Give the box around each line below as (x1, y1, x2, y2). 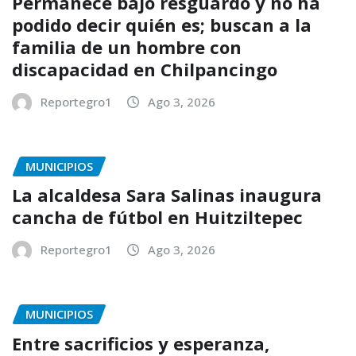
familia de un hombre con (12, 34, 242, 59)
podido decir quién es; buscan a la (12, 12, 311, 37)
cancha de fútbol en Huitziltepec (12, 205, 303, 230)
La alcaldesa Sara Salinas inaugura (12, 183, 322, 207)
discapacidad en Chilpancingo (12, 56, 277, 81)
